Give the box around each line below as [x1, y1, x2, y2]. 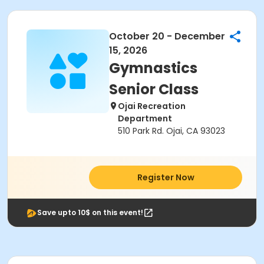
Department [118, 113, 172, 124]
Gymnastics [109, 58, 197, 78]
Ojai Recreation [118, 100, 186, 112]
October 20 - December [109, 29, 225, 43]
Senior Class [109, 80, 199, 99]
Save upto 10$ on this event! [37, 207, 143, 217]
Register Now [137, 171, 194, 183]
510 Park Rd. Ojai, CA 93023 [118, 125, 225, 137]
